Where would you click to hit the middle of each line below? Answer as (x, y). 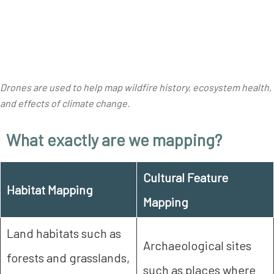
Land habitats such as (64, 233)
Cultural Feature (186, 178)
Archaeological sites (197, 246)
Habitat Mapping (51, 190)
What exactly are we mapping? (114, 140)
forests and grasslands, (68, 258)
